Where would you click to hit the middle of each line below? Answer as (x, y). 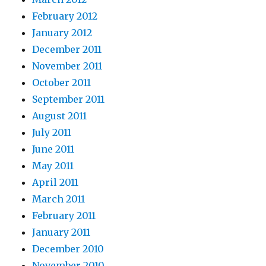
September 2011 (69, 99)
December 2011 (67, 49)
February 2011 (64, 216)
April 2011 (56, 182)
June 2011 (53, 149)
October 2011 (62, 83)
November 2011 (67, 66)
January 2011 (61, 232)
